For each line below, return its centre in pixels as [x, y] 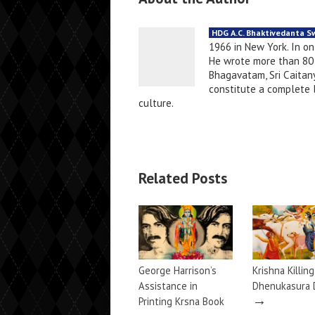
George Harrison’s [178, 270]
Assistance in [168, 285]
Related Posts [183, 178]
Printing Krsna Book [181, 301]
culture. [156, 103]
